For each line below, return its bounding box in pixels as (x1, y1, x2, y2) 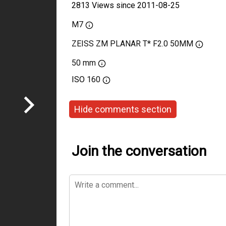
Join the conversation (72, 143, 206, 159)
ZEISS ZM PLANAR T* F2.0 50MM (72, 39, 193, 48)
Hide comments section (74, 103, 172, 115)
